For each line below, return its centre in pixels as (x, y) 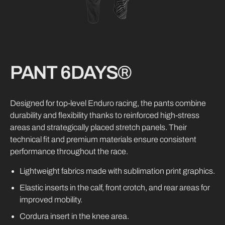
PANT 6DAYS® (71, 73)
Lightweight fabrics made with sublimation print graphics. (118, 171)
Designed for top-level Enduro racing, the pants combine (108, 103)
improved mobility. (51, 199)
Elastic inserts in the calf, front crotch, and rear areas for (115, 187)
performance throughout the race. (69, 151)
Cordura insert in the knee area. (75, 216)
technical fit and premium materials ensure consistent (103, 139)
